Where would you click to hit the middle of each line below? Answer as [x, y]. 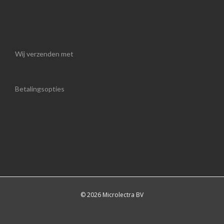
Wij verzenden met [45, 54]
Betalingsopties [40, 88]
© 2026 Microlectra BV [112, 195]
